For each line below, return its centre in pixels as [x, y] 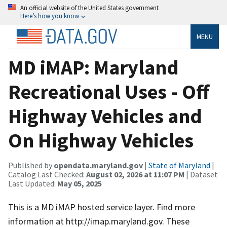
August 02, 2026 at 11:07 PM [135, 174]
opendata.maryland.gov [98, 165]
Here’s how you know [50, 16]
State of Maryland [179, 165]
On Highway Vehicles [101, 140]
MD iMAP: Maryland [93, 67]
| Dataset [201, 174]
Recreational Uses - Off [109, 91]
